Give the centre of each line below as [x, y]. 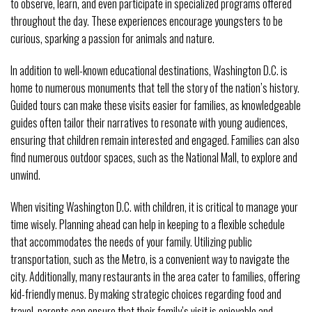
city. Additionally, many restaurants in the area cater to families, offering [155, 276]
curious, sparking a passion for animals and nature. [112, 39]
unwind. [25, 175]
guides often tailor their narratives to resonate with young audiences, [149, 123]
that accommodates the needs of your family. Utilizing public [131, 241]
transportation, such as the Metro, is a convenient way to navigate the [150, 259]
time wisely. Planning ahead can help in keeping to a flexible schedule [148, 224]
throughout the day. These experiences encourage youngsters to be [147, 21]
